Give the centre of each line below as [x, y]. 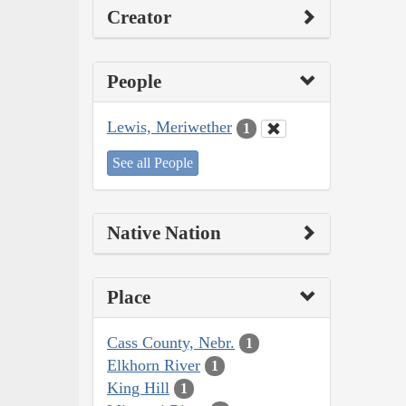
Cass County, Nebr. [171, 342]
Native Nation [164, 232]
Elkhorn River [154, 365]
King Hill [138, 387]
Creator [139, 18]
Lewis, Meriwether [169, 127]
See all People [153, 162]
